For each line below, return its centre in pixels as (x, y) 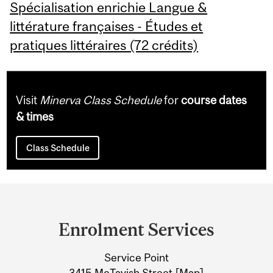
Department (65, 198)
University (57, 246)
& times (35, 117)
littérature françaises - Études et (107, 26)
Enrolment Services (136, 230)
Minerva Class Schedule (101, 100)
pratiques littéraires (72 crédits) (104, 45)
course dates (214, 100)
